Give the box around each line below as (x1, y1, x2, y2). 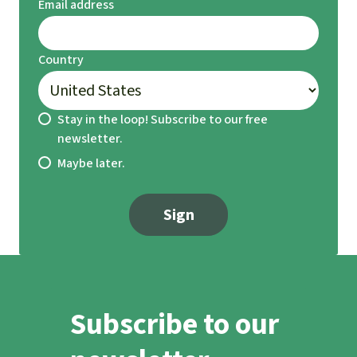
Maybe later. (57, 154, 125, 171)
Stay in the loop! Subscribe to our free (57, 110, 268, 127)
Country (38, 50, 84, 68)
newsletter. (57, 129, 123, 147)
